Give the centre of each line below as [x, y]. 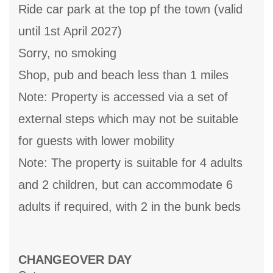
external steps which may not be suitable [128, 119]
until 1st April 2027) [70, 31]
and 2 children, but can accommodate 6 [126, 185]
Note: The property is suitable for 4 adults [130, 163]
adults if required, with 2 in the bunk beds [129, 207]
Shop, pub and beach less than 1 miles [123, 75]
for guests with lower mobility [96, 141]
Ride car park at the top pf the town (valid [130, 9]
